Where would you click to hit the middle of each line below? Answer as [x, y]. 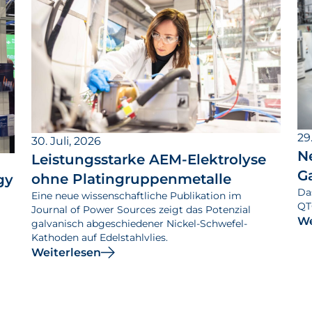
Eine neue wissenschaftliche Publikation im [137, 195]
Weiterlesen [67, 252]
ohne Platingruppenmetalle [132, 179]
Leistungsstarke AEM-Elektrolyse [149, 159]
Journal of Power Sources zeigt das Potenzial [141, 209]
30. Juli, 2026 [67, 141]
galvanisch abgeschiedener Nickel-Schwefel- [140, 223]
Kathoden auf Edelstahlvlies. [100, 237]
